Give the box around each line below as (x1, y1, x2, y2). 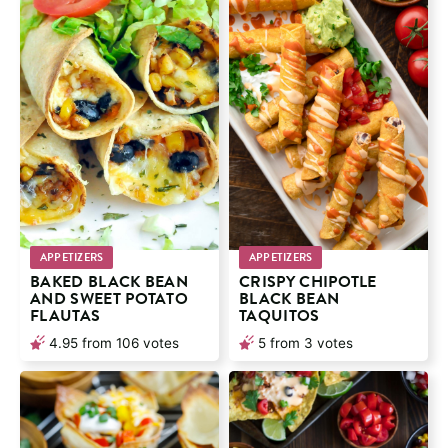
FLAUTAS (30, 303, 101, 328)
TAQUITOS (239, 303, 320, 328)
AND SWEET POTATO (30, 286, 189, 311)
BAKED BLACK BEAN (30, 269, 189, 294)
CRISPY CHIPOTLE (239, 269, 377, 294)
